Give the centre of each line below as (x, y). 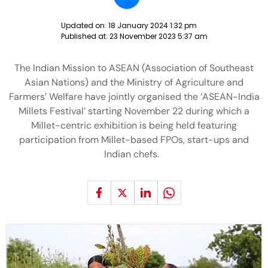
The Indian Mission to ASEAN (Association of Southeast (134, 68)
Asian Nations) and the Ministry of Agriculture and (134, 82)
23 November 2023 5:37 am (158, 36)
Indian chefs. (134, 154)
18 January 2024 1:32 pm (152, 25)
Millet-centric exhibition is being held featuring (134, 125)
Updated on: (84, 25)
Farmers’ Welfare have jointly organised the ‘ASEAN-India (134, 97)
